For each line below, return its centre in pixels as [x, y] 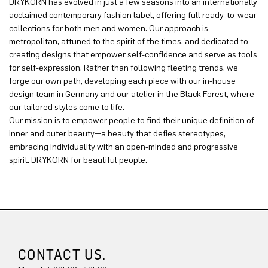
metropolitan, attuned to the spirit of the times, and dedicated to [129, 42]
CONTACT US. [62, 254]
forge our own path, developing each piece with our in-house [122, 81]
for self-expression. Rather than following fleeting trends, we [124, 68]
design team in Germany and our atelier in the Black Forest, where [132, 95]
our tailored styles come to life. [67, 108]
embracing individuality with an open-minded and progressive [124, 147]
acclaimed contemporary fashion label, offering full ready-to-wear [133, 16]
